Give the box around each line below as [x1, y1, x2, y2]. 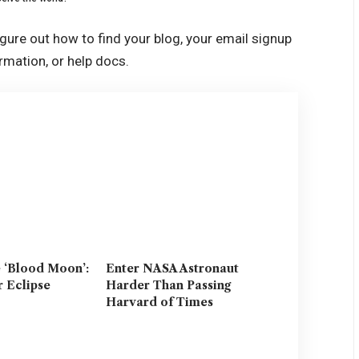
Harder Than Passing [106, 278, 232, 293]
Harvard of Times [106, 295, 214, 310]
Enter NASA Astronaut [106, 261, 240, 276]
